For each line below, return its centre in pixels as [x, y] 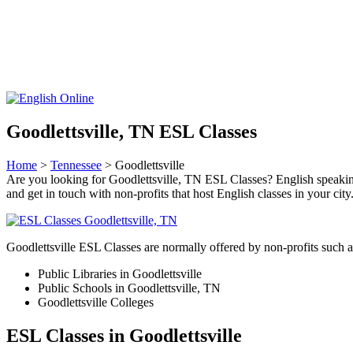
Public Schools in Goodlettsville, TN [129, 288]
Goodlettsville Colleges [96, 302]
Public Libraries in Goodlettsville [120, 273]
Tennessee [76, 165]
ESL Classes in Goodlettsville [124, 335]
